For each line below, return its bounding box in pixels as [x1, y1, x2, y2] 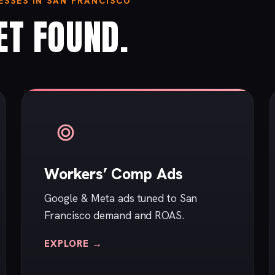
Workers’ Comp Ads [44, 164, 183, 185]
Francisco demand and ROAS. [44, 208, 184, 223]
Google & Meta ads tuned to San [44, 191, 198, 206]
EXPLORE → [44, 237, 103, 250]
